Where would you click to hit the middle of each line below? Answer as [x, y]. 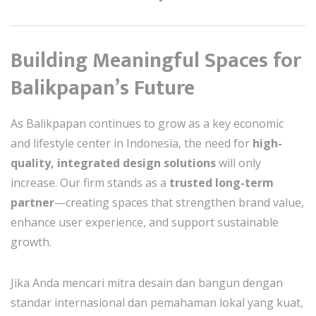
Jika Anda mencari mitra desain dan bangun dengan [147, 283]
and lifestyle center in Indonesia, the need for [132, 143]
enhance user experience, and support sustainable [145, 222]
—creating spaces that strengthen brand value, [179, 202]
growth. [31, 242]
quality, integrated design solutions [113, 163]
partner [32, 202]
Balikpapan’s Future [103, 88]
